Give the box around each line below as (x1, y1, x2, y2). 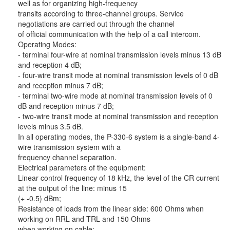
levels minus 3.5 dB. (18, 121, 83, 132)
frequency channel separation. (18, 152, 117, 163)
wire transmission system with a (18, 142, 121, 152)
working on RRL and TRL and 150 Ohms (18, 214, 150, 224)
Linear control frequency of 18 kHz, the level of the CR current (18, 172, 219, 183)
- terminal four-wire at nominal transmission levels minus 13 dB (18, 49, 221, 60)
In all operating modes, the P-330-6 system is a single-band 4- (18, 131, 220, 142)
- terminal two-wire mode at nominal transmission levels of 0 (18, 90, 213, 101)
